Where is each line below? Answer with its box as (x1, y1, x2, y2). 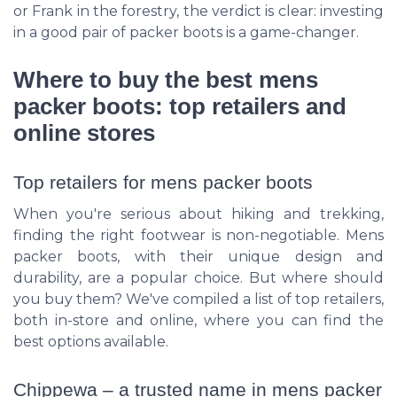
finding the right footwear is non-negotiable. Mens (13, 227, 384, 245)
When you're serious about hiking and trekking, (13, 206, 384, 223)
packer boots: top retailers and (13, 94, 346, 120)
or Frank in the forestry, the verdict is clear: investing (13, 3, 384, 20)
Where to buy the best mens (13, 67, 318, 93)
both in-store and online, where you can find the (13, 312, 384, 330)
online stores (13, 121, 155, 146)
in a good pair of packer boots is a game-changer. (13, 24, 359, 42)
